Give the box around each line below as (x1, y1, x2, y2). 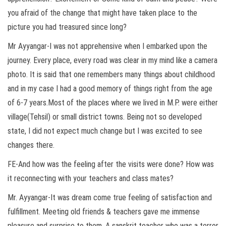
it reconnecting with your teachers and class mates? (8, 173, 174, 183)
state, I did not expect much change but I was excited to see (8, 126, 202, 136)
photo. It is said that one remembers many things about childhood (8, 69, 215, 79)
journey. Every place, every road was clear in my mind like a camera (8, 55, 217, 65)
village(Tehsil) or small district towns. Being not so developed (8, 111, 202, 122)
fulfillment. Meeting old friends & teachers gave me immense (8, 206, 200, 216)
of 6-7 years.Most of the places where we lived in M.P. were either (8, 97, 218, 107)
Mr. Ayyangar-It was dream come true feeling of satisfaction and (8, 192, 212, 202)
